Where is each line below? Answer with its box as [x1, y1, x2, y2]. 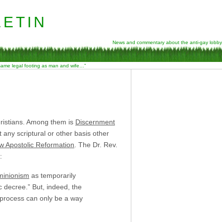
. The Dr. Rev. [74, 140, 117, 149]
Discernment [75, 117, 115, 126]
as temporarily [29, 171, 76, 179]
